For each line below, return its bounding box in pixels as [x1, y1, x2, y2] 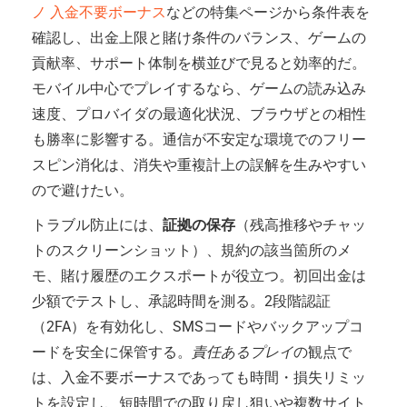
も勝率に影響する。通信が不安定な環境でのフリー [32, 131, 366, 148]
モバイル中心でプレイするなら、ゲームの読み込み [32, 80, 366, 97]
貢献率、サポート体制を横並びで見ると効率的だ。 [32, 55, 366, 72]
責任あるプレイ [192, 343, 293, 361]
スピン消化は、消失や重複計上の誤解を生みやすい [32, 156, 366, 174]
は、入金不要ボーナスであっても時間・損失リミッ [32, 369, 366, 386]
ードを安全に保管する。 [32, 343, 192, 361]
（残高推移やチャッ [235, 216, 366, 233]
